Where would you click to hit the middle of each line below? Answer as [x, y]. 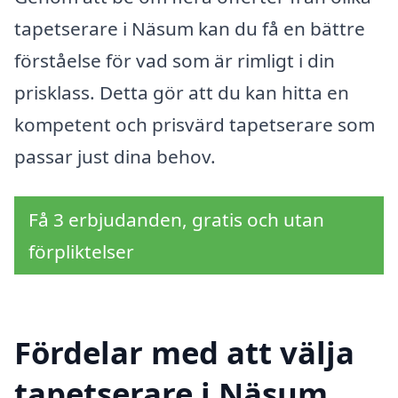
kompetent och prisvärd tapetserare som [195, 124]
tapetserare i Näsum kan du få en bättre [190, 28]
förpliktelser [81, 252]
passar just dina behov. [115, 156]
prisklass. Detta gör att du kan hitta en [182, 92]
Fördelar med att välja [184, 353]
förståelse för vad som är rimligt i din [175, 60]
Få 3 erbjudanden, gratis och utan [176, 220]
